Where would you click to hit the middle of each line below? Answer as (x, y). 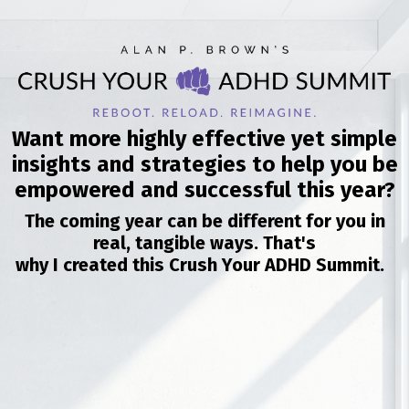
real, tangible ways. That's (204, 243)
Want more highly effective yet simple (204, 139)
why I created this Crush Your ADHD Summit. (204, 265)
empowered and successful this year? (204, 190)
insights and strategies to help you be (204, 165)
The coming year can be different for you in (204, 221)
